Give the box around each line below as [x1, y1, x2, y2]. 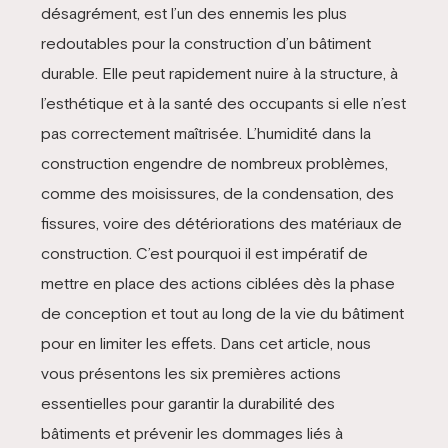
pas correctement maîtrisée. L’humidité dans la [40, 124, 371, 143]
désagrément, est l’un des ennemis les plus [40, 4, 347, 23]
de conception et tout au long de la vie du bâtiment [40, 304, 404, 323]
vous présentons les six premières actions [40, 364, 341, 383]
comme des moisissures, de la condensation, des [40, 184, 394, 203]
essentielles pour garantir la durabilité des [40, 394, 335, 413]
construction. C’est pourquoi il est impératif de [40, 244, 368, 263]
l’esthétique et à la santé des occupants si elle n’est [40, 94, 406, 113]
